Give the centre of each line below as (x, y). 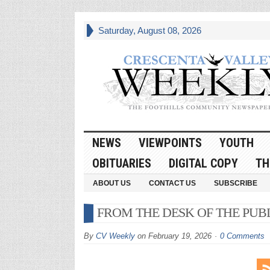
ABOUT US (111, 183)
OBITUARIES (121, 163)
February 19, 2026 (180, 236)
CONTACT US (172, 183)
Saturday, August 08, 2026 (149, 30)
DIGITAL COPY (203, 163)
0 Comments (242, 236)
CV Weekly (115, 236)
